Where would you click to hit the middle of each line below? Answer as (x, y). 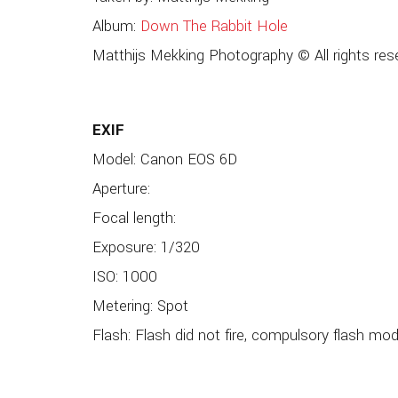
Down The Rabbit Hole (214, 26)
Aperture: (121, 189)
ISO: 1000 (124, 277)
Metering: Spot (140, 306)
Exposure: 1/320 (146, 248)
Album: (116, 26)
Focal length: (134, 219)
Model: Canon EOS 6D (164, 160)
